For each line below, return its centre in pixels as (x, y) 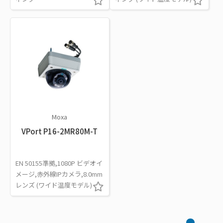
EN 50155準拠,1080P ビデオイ (59, 163)
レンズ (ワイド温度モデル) (54, 185)
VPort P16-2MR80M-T (60, 131)
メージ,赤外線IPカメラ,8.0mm (59, 174)
